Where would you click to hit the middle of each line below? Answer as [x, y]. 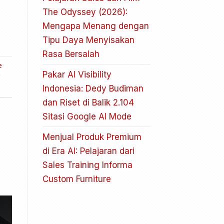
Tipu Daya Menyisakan [88, 40]
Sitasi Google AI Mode [87, 116]
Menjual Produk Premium [92, 137]
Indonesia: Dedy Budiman [93, 88]
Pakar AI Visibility [77, 74]
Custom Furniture [76, 179]
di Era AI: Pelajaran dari [88, 151]
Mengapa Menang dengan [95, 26]
